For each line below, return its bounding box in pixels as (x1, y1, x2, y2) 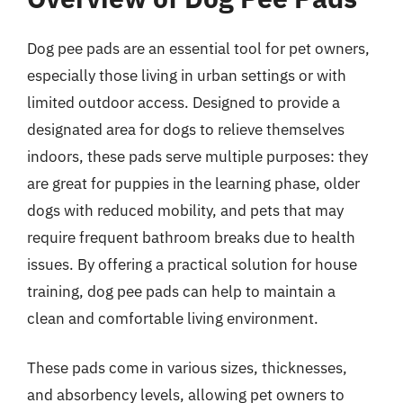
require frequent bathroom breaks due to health (27, 227, 355, 247)
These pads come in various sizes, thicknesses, (27, 358, 347, 378)
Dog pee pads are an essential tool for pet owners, (27, 38, 370, 58)
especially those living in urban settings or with (27, 65, 346, 85)
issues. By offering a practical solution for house (27, 254, 357, 274)
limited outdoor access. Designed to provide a (27, 92, 340, 112)
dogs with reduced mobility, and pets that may (27, 200, 344, 220)
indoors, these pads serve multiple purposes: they (27, 146, 368, 166)
